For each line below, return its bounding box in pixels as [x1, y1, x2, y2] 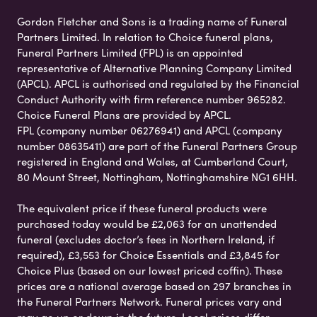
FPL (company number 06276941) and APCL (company [17, 122, 282, 139]
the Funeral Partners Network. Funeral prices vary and [17, 294, 282, 310]
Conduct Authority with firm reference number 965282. [17, 91, 286, 108]
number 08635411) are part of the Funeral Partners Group [17, 138, 297, 154]
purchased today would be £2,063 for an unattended [17, 216, 277, 232]
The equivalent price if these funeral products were [17, 200, 267, 217]
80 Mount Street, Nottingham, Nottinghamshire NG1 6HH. [17, 169, 297, 185]
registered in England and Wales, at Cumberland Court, [17, 154, 288, 170]
